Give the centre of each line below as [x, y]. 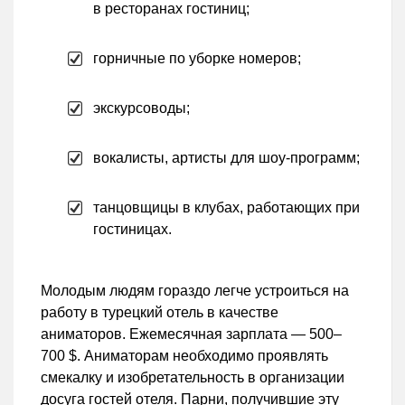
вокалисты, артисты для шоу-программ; [226, 158]
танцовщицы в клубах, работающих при [226, 208]
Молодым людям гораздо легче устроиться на [195, 291]
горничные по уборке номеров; [197, 59]
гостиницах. [132, 230]
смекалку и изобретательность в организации [193, 378]
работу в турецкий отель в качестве [160, 313]
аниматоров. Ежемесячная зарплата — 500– [191, 334]
